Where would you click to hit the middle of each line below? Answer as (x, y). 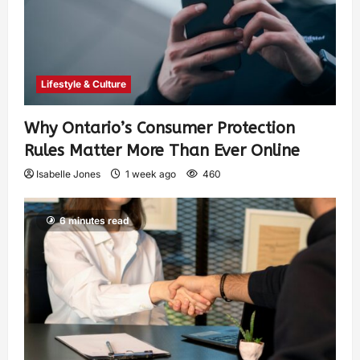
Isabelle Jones (68, 174)
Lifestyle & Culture (84, 84)
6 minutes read (94, 220)
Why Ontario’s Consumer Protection (160, 128)
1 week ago (151, 174)
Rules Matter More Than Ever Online (162, 150)
